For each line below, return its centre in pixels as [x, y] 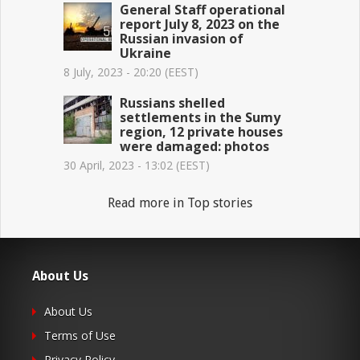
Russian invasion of [182, 38]
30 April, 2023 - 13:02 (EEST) [137, 165]
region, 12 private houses [202, 131]
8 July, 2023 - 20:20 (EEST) [131, 72]
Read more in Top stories [180, 202]
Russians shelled [173, 102]
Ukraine [146, 53]
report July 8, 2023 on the [200, 24]
